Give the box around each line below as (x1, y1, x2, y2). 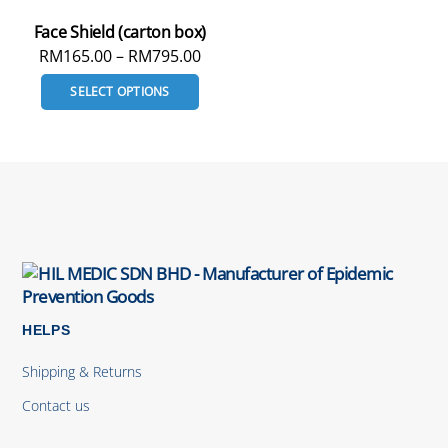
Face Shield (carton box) (33, 20, 207, 43)
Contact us (22, 396, 91, 416)
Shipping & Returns (22, 361, 143, 381)
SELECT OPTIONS (70, 83, 170, 101)
